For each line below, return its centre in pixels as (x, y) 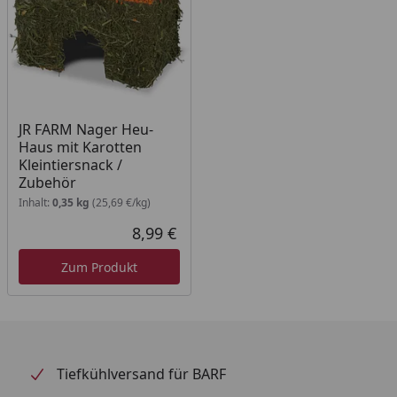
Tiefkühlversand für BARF (141, 374)
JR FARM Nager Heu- (86, 130)
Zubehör (47, 183)
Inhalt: (35, 203)
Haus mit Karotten (80, 148)
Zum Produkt (99, 267)
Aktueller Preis (223, 243)
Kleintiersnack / (70, 165)
